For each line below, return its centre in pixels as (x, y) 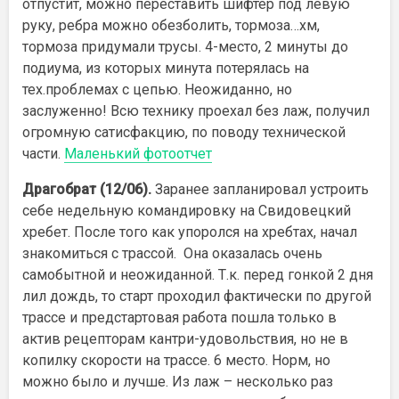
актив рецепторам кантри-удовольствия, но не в (185, 338)
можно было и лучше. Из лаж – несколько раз (178, 381)
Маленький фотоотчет (138, 153)
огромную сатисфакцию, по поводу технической (184, 132)
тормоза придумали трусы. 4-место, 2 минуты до (185, 46)
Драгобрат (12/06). (87, 189)
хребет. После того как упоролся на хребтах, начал (190, 232)
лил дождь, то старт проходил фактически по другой (197, 296)
